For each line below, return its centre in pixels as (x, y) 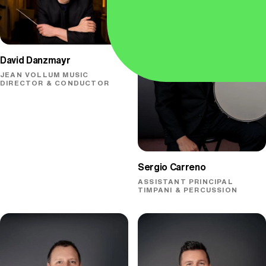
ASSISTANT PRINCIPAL (186, 182)
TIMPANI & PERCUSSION (188, 190)
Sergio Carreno (172, 167)
